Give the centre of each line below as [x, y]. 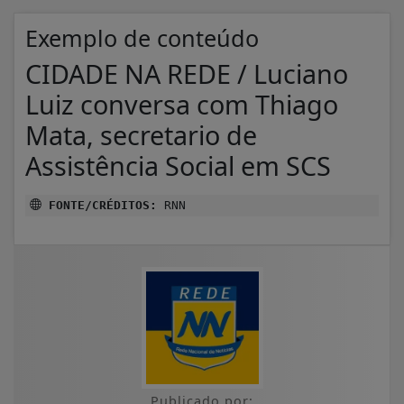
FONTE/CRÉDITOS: [99, 205]
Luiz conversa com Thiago [182, 104]
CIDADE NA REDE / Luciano [187, 73]
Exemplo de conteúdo [142, 37]
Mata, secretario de [141, 134]
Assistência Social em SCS [178, 165]
